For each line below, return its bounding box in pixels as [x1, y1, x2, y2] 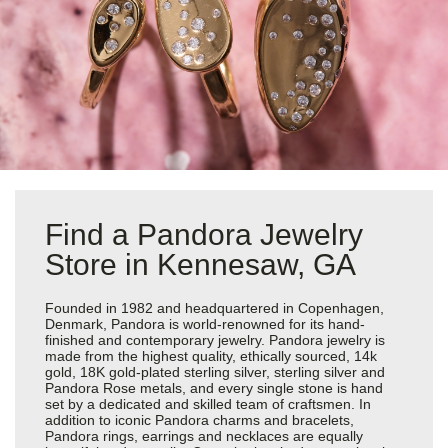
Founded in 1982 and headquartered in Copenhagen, [45, 299, 384, 316]
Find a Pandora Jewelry [45, 217, 363, 251]
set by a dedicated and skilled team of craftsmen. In [45, 395, 371, 412]
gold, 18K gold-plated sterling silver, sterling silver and [45, 363, 385, 380]
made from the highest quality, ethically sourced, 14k [45, 347, 377, 364]
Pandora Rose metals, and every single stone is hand [45, 379, 383, 396]
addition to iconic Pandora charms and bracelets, [45, 411, 354, 428]
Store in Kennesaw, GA [45, 247, 356, 281]
